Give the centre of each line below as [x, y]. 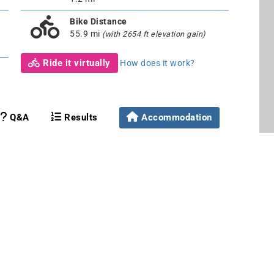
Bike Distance [98, 21]
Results [80, 117]
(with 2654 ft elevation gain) [154, 34]
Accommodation [177, 117]
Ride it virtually [75, 63]
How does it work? [157, 63]
